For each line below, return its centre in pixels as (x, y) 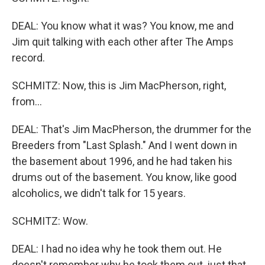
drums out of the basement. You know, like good (124, 177)
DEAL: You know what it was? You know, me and (123, 26)
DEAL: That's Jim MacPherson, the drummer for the (132, 129)
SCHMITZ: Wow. (50, 221)
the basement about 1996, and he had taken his (122, 161)
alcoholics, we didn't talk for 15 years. (99, 193)
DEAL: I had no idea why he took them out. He (117, 249)
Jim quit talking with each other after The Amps (123, 42)
